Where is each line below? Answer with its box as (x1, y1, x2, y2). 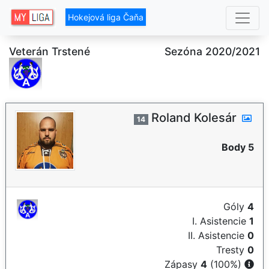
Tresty (216, 244, 247, 256)
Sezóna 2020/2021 (165, 45, 260, 58)
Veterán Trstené (9, 45, 90, 58)
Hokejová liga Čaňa (68, 12, 144, 23)
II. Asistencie (188, 229, 247, 241)
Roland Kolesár (151, 110, 237, 125)
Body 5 (222, 141, 254, 153)
